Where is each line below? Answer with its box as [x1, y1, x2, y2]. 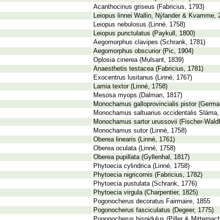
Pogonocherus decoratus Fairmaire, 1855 [93, 198, 210, 205]
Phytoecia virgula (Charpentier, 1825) [93, 189, 198, 196]
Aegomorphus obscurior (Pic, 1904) [93, 48, 193, 55]
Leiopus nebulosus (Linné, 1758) [93, 21, 185, 28]
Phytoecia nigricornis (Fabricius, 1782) [93, 171, 202, 178]
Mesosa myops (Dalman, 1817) [93, 92, 182, 99]
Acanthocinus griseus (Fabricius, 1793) [93, 3, 204, 10]
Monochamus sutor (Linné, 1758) [93, 127, 187, 134]
